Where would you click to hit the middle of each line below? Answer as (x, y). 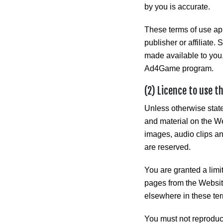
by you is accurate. (177, 7)
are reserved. (167, 147)
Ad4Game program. (179, 68)
